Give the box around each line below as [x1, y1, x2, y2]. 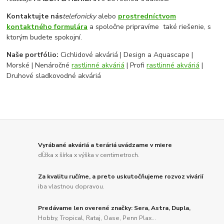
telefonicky [62, 11, 96, 21]
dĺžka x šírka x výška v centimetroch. [38, 151, 140, 159]
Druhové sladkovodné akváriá [6, 71, 101, 81]
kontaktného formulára [6, 22, 88, 32]
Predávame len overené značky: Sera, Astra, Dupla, [38, 204, 191, 212]
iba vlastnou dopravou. [38, 182, 105, 190]
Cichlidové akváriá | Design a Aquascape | [58, 50, 193, 60]
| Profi [124, 60, 147, 70]
